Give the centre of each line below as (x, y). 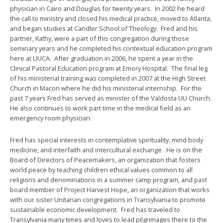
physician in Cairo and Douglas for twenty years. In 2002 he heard (107, 8)
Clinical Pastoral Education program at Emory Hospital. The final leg (109, 68)
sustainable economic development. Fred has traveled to (95, 210)
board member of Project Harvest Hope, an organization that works (110, 190)
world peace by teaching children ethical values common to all (101, 170)
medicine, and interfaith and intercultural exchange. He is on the (106, 150)
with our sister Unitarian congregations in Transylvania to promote (108, 200)
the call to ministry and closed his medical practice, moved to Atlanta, (111, 18)
